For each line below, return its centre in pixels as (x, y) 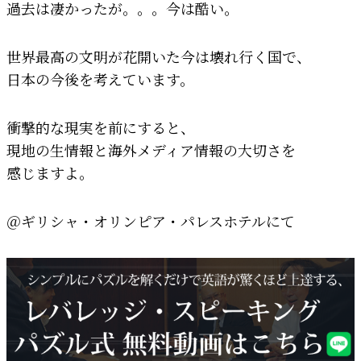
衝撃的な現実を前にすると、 (101, 127)
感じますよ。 (50, 172)
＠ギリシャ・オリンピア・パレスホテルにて (151, 220)
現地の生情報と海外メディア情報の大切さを (151, 149)
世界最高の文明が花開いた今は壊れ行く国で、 (159, 56)
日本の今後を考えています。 (100, 79)
